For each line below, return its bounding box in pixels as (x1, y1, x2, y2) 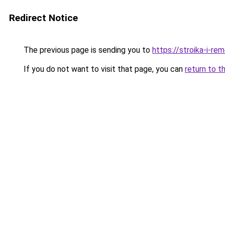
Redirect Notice (9, 12, 78, 24)
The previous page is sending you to (22, 45, 152, 55)
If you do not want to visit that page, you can (22, 64, 185, 74)
